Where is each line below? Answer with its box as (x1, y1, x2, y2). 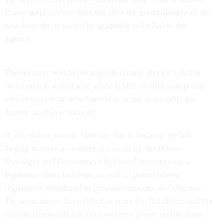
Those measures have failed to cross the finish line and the (5, 196, 213, 206)
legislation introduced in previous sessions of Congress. (5, 183, 202, 193)
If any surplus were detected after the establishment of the (5, 7, 211, 17)
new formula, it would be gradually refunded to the (5, 21, 187, 30)
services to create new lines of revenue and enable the (5, 94, 196, 104)
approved (98, 143, 131, 153)
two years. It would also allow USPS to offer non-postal (5, 81, 204, 90)
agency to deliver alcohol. (5, 107, 97, 117)
